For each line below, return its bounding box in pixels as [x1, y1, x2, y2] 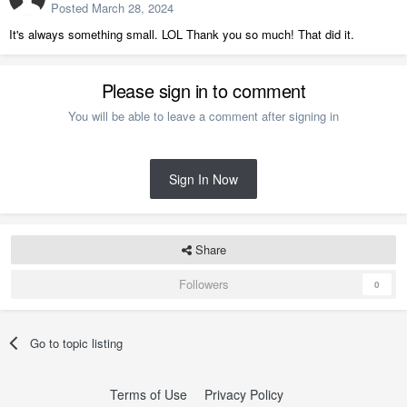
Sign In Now [169, 169, 238, 188]
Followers [178, 274, 229, 293]
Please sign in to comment [101, 76, 306, 104]
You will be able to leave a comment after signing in [68, 106, 339, 124]
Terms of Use [110, 384, 187, 403]
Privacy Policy [204, 384, 283, 403]
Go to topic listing [30, 333, 124, 352]
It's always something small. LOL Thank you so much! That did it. [9, 25, 358, 43]
